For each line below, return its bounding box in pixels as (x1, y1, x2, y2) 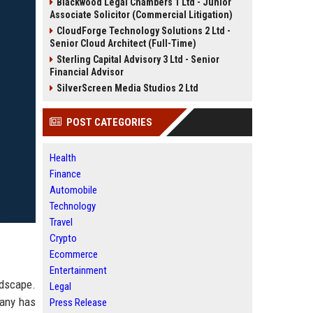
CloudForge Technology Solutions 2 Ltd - (57, 25, 231, 36)
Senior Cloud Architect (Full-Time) (50, 38, 196, 49)
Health (50, 152, 76, 164)
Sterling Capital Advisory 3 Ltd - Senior (57, 54, 219, 65)
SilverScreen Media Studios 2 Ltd (57, 82, 198, 94)
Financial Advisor (50, 66, 124, 78)
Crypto (50, 232, 77, 245)
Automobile (50, 184, 97, 196)
